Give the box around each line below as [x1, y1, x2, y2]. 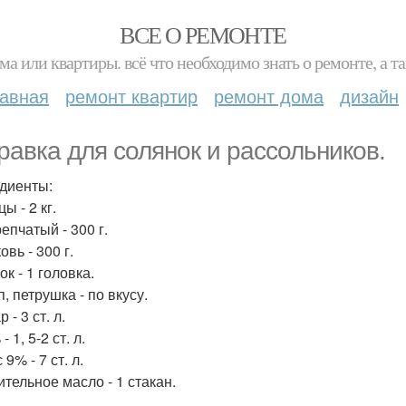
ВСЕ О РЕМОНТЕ [120, 19, 286, 50]
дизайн [340, 82, 399, 109]
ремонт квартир [65, 82, 198, 109]
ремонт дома [214, 82, 324, 109]
